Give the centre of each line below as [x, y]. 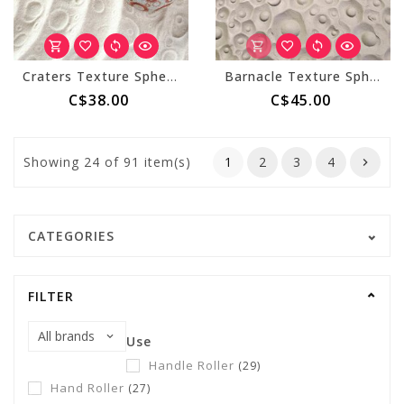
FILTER [51, 296]
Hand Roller [89, 387]
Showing [51, 162]
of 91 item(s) [148, 162]
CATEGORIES [71, 236]
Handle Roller [193, 365]
